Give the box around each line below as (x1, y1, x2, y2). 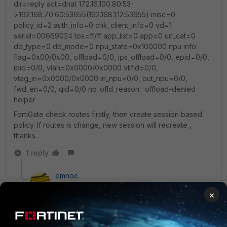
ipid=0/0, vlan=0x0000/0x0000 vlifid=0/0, (14, 63, 158, 72)
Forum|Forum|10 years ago (106, 182, 195, 191)
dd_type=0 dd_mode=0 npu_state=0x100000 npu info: (14, 42, 198, 51)
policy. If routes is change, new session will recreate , (14, 121, 192, 129)
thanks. (14, 131, 37, 140)
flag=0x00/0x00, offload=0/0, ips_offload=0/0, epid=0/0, (14, 53, 209, 61)
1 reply (26, 148, 49, 157)
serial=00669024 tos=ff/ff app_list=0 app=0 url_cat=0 (14, 31, 196, 40)
